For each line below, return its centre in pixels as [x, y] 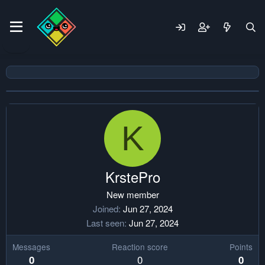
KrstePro [132, 177]
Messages [31, 247]
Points [241, 247]
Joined [105, 209]
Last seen [105, 223]
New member [132, 194]
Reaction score [140, 247]
